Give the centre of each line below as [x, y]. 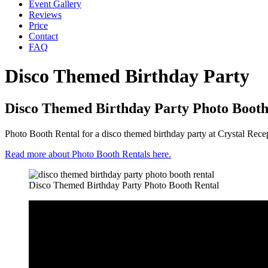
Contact [43, 36]
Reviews [45, 14]
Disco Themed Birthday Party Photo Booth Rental [124, 185]
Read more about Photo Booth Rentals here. [88, 154]
